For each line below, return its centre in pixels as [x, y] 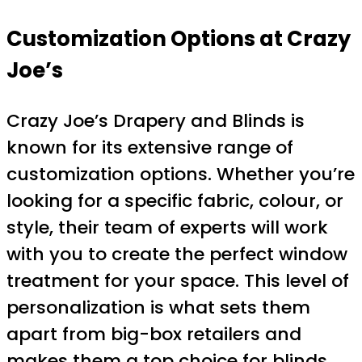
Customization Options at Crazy [179, 39]
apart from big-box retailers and [154, 334]
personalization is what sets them [158, 307]
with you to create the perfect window [177, 254]
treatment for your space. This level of [178, 280]
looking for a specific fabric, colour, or [175, 200]
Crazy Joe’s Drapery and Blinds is [156, 120]
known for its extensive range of [150, 147]
